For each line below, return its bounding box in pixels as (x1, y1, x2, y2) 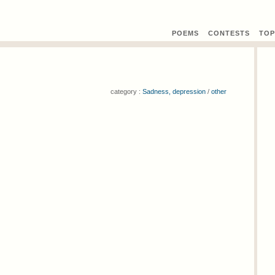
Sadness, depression (142, 88, 206, 95)
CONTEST (208, 29, 245, 37)
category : (110, 88, 142, 95)
